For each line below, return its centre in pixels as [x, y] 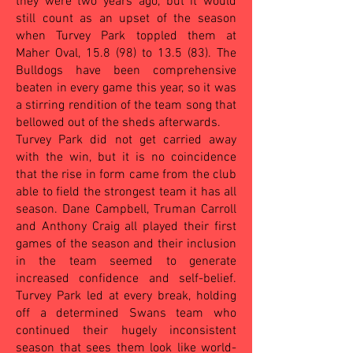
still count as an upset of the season [126, 19]
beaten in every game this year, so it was [126, 88]
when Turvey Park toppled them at [126, 36]
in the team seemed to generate [126, 262]
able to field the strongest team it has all [126, 192]
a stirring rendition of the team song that [126, 106]
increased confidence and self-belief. [126, 279]
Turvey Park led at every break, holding [126, 296]
